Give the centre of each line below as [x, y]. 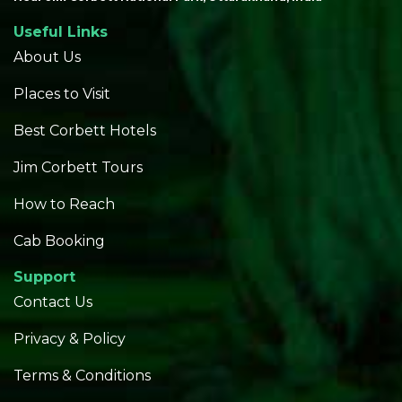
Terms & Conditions [82, 375]
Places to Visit [62, 93]
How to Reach [64, 204]
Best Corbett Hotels [85, 130]
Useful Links [61, 31]
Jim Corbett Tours [78, 167]
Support [44, 276]
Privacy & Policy [70, 338]
